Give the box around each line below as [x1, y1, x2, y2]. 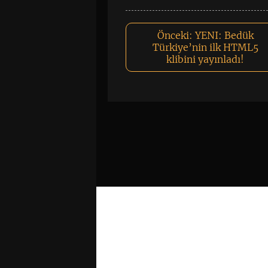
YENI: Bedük [194, 29, 254, 41]
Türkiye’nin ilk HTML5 [152, 41, 258, 53]
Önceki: [157, 29, 193, 41]
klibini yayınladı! [166, 53, 245, 65]
